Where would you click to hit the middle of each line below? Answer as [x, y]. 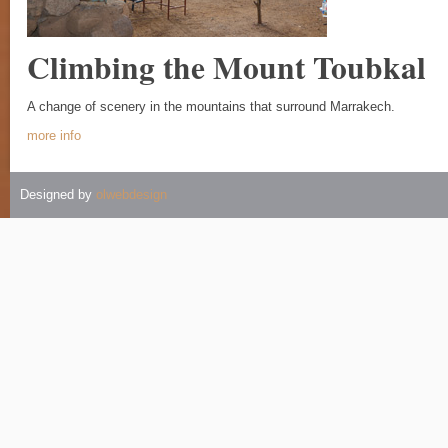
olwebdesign [131, 194]
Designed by [58, 194]
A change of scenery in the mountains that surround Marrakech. [211, 106]
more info [54, 135]
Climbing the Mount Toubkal [226, 67]
